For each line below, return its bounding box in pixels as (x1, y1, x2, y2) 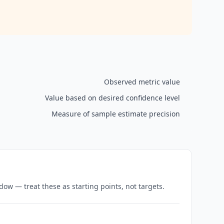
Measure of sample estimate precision (51, 109, 180, 118)
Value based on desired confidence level (45, 93, 180, 102)
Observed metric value (104, 77, 180, 86)
